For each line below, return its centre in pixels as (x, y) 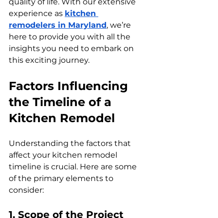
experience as (37, 13)
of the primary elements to (62, 178)
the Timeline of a (62, 102)
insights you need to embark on (72, 48)
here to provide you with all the (71, 36)
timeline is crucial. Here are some (74, 166)
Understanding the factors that (71, 143)
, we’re (120, 25)
